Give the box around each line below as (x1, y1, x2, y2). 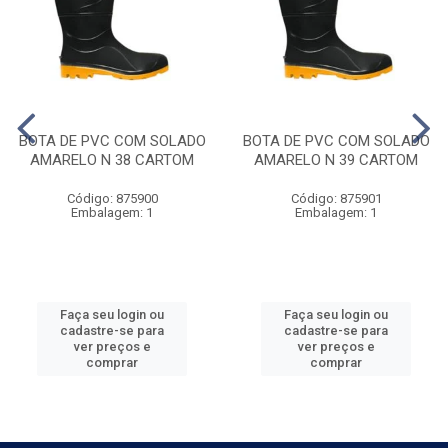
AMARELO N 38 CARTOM (30, 151, 194, 169)
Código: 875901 (290, 191, 382, 206)
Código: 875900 (66, 191, 158, 206)
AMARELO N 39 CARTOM (254, 151, 418, 169)
